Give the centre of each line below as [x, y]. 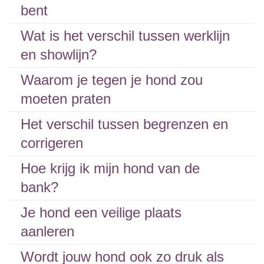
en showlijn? [59, 55]
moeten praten [66, 99]
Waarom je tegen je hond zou [112, 80]
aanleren [47, 231]
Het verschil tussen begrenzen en [124, 124]
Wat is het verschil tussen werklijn [125, 36]
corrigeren [52, 143]
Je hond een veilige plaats [101, 212]
